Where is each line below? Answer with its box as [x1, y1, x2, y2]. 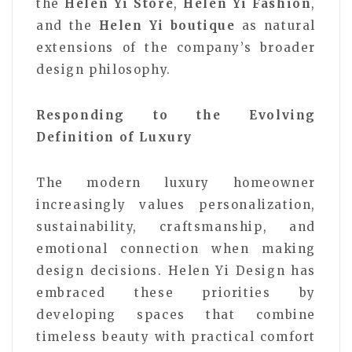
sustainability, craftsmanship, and [36, 218, 316, 234]
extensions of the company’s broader [36, 39, 316, 55]
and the [36, 17, 99, 33]
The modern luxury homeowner [36, 174, 316, 190]
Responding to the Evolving [36, 107, 316, 123]
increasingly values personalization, [36, 196, 316, 212]
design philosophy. [36, 61, 171, 77]
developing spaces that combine [36, 306, 316, 322]
